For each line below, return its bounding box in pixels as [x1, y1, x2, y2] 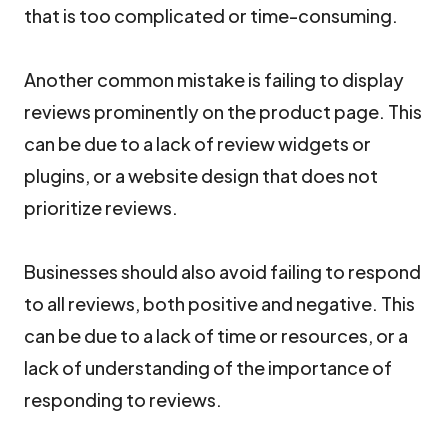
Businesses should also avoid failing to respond [24, 260, 421, 283]
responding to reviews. [24, 388, 222, 411]
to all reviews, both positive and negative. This [24, 292, 415, 315]
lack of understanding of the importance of [24, 356, 392, 379]
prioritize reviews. [24, 196, 178, 219]
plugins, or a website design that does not [24, 164, 378, 187]
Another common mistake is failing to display [24, 68, 404, 91]
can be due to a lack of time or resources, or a [24, 324, 408, 347]
